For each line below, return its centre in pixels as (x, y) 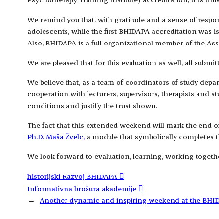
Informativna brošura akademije (82, 189)
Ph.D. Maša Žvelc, (56, 137)
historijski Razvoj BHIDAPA (72, 176)
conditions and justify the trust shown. (92, 106)
